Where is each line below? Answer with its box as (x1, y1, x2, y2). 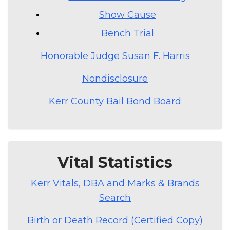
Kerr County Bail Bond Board (49, 95, 181, 107)
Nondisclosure (82, 72, 148, 84)
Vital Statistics (57, 152, 172, 172)
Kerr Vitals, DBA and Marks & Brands (30, 177, 200, 189)
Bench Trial (101, 27, 154, 39)
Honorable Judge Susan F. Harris (40, 50, 190, 62)
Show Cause (99, 9, 156, 21)
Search (99, 191, 131, 203)
